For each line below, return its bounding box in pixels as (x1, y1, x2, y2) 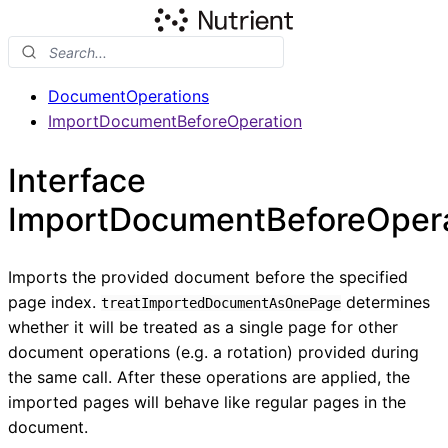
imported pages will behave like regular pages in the (8, 392, 406, 413)
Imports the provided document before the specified (8, 267, 408, 288)
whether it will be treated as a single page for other (8, 317, 398, 338)
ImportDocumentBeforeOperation (48, 111, 302, 131)
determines (341, 292, 430, 313)
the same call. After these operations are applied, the (8, 367, 410, 388)
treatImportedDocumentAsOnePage (101, 295, 341, 312)
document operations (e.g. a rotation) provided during (8, 342, 419, 363)
